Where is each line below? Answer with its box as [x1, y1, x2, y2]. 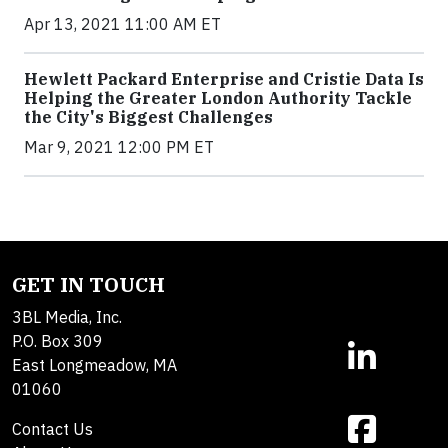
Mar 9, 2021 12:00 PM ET [24, 137, 214, 157]
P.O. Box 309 [12, 331, 103, 351]
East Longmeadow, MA [12, 355, 177, 375]
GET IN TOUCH [12, 271, 165, 298]
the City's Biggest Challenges [24, 107, 273, 127]
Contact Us [12, 419, 93, 439]
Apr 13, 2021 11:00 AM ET [24, 14, 221, 34]
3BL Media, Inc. [12, 307, 122, 327]
